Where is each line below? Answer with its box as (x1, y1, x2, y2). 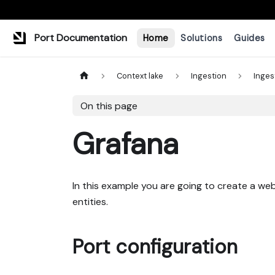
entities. (72, 195, 108, 208)
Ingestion (190, 71, 227, 82)
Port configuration (72, 234, 238, 260)
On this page (80, 99, 137, 112)
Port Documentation (34, 31, 127, 44)
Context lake (117, 71, 164, 82)
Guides (234, 32, 265, 44)
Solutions (180, 32, 223, 44)
